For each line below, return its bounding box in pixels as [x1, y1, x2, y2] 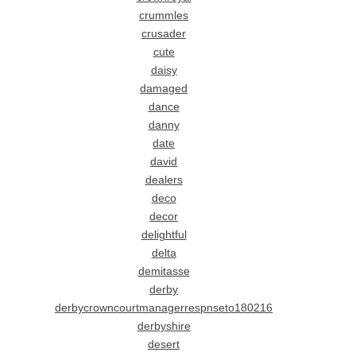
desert [148, 339, 180, 351]
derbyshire [137, 320, 191, 333]
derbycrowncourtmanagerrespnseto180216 [55, 302, 273, 315]
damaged [140, 83, 188, 95]
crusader [141, 28, 187, 41]
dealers [145, 174, 183, 187]
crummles [139, 10, 189, 22]
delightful [141, 229, 187, 242]
